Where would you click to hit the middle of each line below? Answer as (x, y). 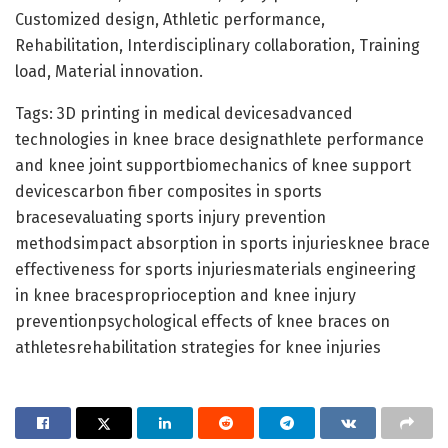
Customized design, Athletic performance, (170, 19)
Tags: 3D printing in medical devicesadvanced (184, 113)
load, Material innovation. (109, 71)
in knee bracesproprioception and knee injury (185, 295)
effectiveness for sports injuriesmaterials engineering (215, 269)
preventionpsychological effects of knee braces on (202, 321)
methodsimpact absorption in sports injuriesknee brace (222, 243)
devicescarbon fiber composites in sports (168, 191)
